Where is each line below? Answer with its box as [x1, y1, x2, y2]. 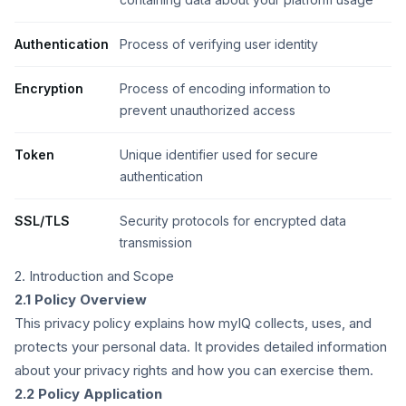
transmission [120, 235, 192, 250]
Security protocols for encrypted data [120, 213, 346, 228]
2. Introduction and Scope [14, 267, 174, 285]
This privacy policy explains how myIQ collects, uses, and [14, 314, 372, 332]
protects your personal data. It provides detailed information [14, 338, 387, 355]
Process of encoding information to [120, 81, 331, 96]
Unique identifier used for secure [120, 147, 318, 162]
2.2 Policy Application [14, 385, 162, 402]
